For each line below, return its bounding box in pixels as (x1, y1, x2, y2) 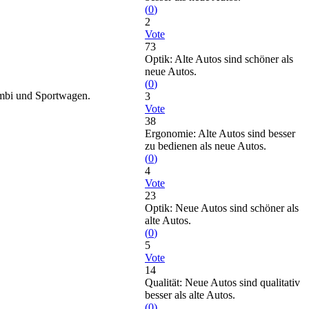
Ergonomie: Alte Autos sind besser (145, 128, 295, 139)
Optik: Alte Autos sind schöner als (145, 53, 293, 65)
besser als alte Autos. (145, 289, 235, 301)
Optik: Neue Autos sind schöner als (145, 202, 299, 214)
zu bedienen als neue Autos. (145, 140, 266, 152)
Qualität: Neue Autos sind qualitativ (145, 277, 300, 288)
